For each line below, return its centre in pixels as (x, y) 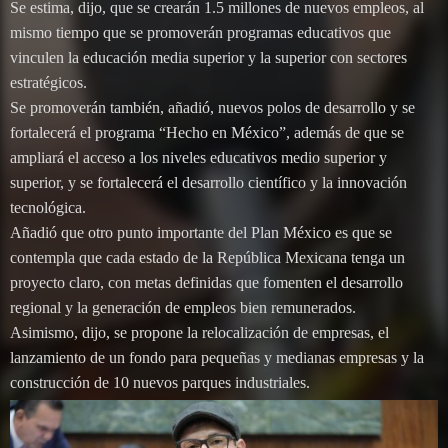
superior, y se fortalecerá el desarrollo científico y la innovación (208, 183)
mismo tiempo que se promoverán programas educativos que (200, 33)
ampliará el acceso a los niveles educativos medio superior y (198, 158)
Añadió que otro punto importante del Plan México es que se (201, 233)
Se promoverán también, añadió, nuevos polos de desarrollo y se (212, 108)
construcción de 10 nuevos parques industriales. (160, 383)
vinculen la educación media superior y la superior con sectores (208, 58)
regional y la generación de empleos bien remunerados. (183, 308)
